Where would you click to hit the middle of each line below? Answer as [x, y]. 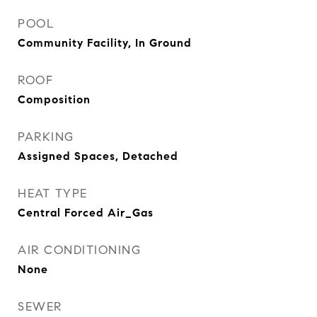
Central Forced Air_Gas [86, 213]
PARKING [46, 137]
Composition [54, 99]
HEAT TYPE [53, 194]
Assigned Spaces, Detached [98, 156]
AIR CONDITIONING [79, 250]
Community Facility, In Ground [105, 43]
